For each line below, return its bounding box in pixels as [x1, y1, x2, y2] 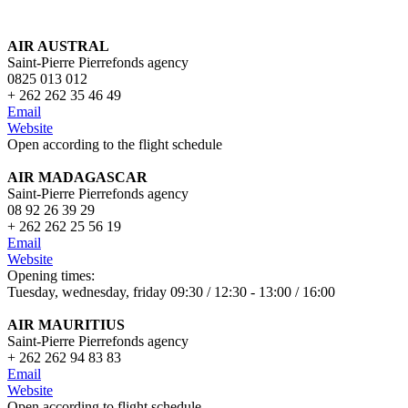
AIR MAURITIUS [7, 317, 125, 333]
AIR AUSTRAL [7, 38, 109, 55]
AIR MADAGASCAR [7, 169, 148, 186]
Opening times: [7, 268, 95, 284]
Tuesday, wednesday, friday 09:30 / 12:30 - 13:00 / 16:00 [7, 284, 335, 301]
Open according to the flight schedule [7, 137, 222, 153]
